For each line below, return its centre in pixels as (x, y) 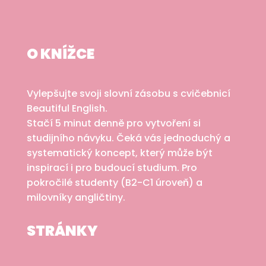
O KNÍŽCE (60, 53)
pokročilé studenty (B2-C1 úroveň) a (114, 182)
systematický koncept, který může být (119, 153)
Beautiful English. (67, 108)
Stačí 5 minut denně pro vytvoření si (113, 123)
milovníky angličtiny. (76, 197)
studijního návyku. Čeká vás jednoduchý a (128, 138)
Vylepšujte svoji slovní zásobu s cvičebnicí (128, 93)
